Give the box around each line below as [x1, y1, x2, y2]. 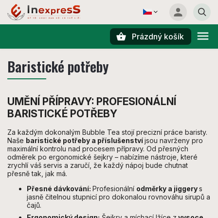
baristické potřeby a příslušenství [26, 136, 145, 145]
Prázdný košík [132, 32, 184, 41]
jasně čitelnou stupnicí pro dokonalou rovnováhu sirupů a [27, 193, 210, 201]
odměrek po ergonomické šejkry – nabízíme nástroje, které [7, 153, 198, 162]
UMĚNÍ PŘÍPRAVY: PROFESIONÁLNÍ [7, 95, 176, 108]
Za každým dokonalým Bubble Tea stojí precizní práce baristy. [7, 128, 207, 137]
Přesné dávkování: [27, 184, 92, 193]
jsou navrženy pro [145, 136, 203, 145]
